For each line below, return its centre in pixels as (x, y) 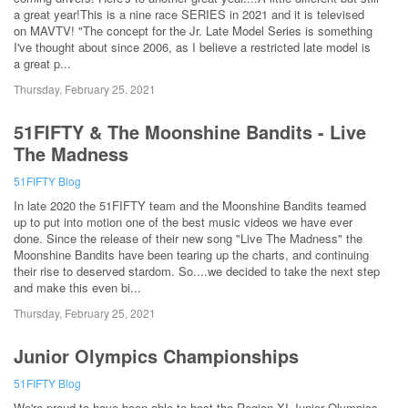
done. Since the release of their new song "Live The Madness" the (188, 238)
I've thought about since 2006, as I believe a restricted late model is (192, 46)
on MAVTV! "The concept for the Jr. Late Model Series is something (193, 30)
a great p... (42, 63)
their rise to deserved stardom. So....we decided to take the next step (197, 270)
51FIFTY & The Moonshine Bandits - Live (190, 131)
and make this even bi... (77, 287)
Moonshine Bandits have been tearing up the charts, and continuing (191, 254)
